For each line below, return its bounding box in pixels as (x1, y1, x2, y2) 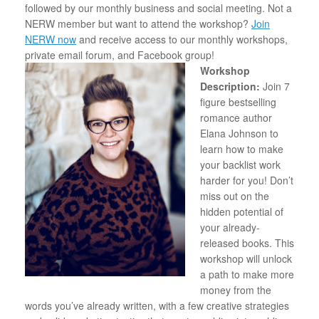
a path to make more (200, 266, 294, 281)
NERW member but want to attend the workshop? (25, 16, 251, 31)
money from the (200, 282, 271, 297)
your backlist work (200, 157, 281, 172)
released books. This (200, 235, 294, 250)
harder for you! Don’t (200, 172, 293, 187)
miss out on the (200, 188, 269, 203)
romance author (200, 110, 272, 125)
